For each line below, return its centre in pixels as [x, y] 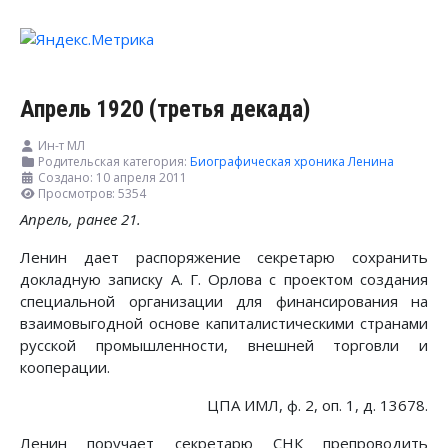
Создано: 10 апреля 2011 [112, 178]
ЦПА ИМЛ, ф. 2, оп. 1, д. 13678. [317, 405]
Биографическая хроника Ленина [292, 162]
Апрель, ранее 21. [80, 219]
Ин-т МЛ [61, 146]
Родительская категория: [112, 162]
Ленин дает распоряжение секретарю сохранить [224, 257]
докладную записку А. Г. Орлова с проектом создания [224, 279]
